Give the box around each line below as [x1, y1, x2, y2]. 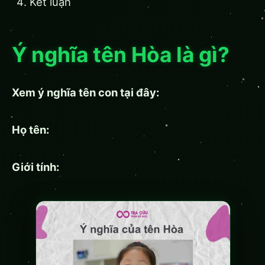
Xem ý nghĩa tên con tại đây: [12, 86, 159, 99]
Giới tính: [12, 160, 59, 174]
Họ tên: [12, 123, 49, 137]
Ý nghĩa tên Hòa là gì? [12, 42, 230, 68]
